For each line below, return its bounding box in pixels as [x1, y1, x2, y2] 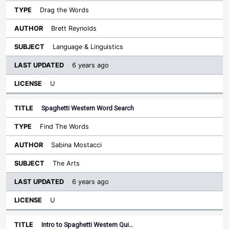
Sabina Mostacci [51, 141, 102, 149]
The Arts [53, 159, 80, 167]
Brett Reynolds [51, 25, 97, 32]
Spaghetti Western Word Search [41, 104, 134, 112]
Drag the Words [40, 6, 89, 14]
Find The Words [40, 123, 89, 130]
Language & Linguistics [53, 43, 123, 51]
